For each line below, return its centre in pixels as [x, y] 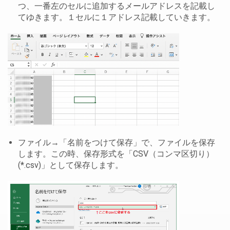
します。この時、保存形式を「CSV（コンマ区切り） [116, 154]
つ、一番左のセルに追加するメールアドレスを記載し [117, 6]
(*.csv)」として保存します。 [71, 165]
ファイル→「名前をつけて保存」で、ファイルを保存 [117, 142]
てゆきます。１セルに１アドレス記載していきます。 [117, 17]
